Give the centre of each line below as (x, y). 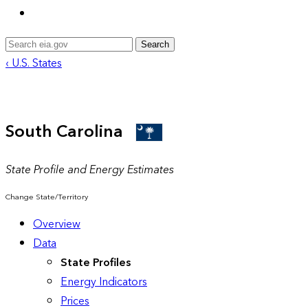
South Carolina (70, 132)
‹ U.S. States (34, 63)
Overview (57, 224)
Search (155, 44)
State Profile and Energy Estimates (90, 169)
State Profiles (96, 262)
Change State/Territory (47, 197)
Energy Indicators (104, 282)
